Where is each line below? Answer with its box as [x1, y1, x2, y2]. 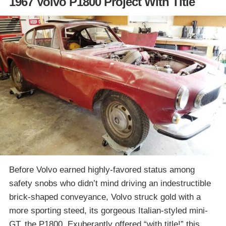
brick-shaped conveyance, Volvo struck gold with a [9, 192, 201, 202]
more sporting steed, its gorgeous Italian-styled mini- [9, 205, 208, 215]
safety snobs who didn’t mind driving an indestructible [9, 178, 211, 188]
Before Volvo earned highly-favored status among [9, 164, 195, 175]
